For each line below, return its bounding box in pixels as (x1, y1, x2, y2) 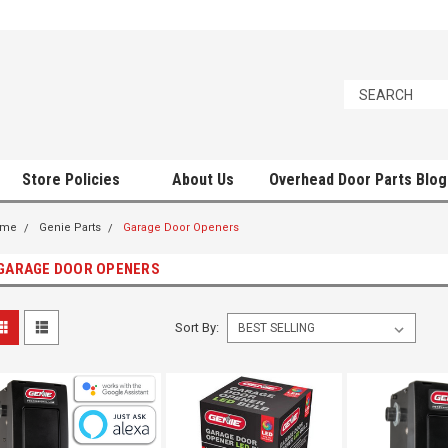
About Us (172, 170, 234, 189)
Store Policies (22, 170, 124, 189)
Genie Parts (39, 221, 101, 234)
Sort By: (174, 320, 219, 335)
